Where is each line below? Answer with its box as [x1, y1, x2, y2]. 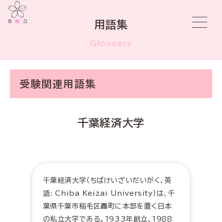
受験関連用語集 [20, 79, 96, 89]
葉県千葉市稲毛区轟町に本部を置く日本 [43, 203, 172, 210]
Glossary [90, 39, 132, 47]
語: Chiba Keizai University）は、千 [43, 190, 175, 197]
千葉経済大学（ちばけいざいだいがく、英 [43, 177, 172, 184]
